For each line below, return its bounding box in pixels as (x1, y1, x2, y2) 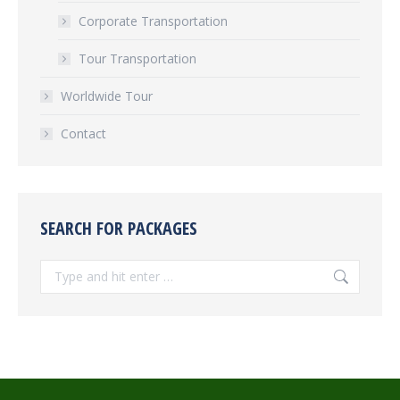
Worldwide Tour (61, 87, 153, 105)
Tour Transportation (79, 50, 196, 68)
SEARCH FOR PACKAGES (40, 216, 197, 241)
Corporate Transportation (79, 12, 228, 30)
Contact (61, 125, 106, 143)
